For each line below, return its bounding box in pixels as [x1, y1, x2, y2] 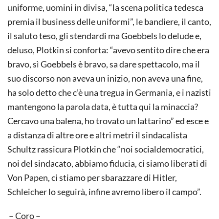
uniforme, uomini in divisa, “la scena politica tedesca [7, 1, 203, 13]
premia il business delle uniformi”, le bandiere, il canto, [7, 16, 211, 27]
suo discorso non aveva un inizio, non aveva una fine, [7, 72, 203, 84]
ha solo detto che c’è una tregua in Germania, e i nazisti [7, 87, 211, 98]
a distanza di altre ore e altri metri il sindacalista [7, 129, 187, 140]
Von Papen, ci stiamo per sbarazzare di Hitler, [7, 172, 177, 183]
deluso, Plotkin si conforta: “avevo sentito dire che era [7, 44, 209, 55]
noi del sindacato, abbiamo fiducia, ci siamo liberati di [7, 157, 207, 169]
